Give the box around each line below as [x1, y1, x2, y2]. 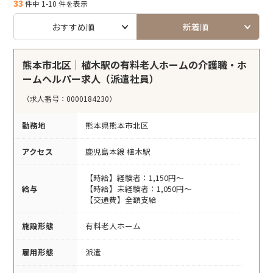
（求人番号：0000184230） [23, 93, 117, 104]
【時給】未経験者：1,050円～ [85, 182, 192, 194]
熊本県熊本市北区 [85, 119, 149, 131]
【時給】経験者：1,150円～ [85, 171, 184, 183]
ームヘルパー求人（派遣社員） [23, 71, 160, 86]
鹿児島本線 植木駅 [85, 145, 151, 157]
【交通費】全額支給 [85, 193, 157, 205]
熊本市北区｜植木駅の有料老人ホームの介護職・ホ [23, 57, 247, 72]
